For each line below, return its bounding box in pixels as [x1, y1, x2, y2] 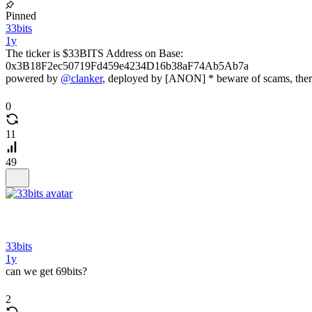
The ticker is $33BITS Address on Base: [6, 47, 183, 59]
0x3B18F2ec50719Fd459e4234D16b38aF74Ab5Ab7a [6, 60, 249, 72]
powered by [6, 72, 61, 84]
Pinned [6, 10, 36, 22]
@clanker [61, 72, 102, 84]
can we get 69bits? [6, 265, 87, 277]
